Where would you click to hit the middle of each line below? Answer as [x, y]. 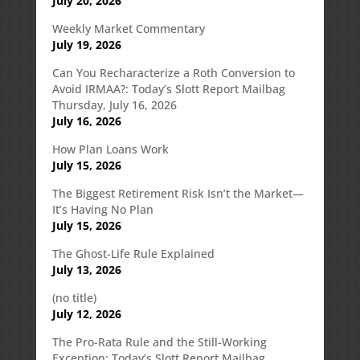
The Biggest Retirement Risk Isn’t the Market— [178, 193]
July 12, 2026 [86, 313]
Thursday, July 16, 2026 [114, 104]
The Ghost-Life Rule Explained [133, 253]
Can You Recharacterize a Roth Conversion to [173, 72]
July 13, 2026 [86, 269]
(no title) [74, 297]
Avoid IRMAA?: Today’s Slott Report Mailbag [168, 88]
